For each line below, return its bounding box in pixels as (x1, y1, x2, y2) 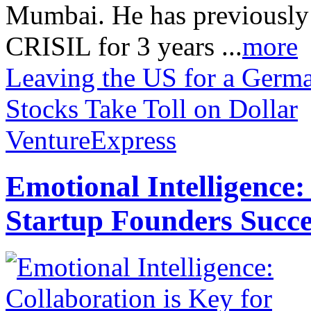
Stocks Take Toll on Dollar (6, 93, 298, 124)
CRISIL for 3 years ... (6, 31, 242, 61)
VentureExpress (6, 124, 176, 155)
